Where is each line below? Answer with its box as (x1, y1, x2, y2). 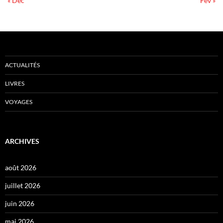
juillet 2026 (5, 181, 40, 190)
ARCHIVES (5, 137, 39, 146)
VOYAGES (5, 98, 32, 106)
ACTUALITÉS (5, 61, 40, 69)
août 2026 (5, 163, 36, 172)
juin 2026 (5, 199, 34, 208)
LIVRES (5, 80, 24, 88)
